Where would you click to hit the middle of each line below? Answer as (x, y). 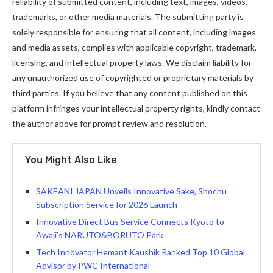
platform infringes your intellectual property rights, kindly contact (136, 108)
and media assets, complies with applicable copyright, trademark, (134, 47)
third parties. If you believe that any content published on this (130, 93)
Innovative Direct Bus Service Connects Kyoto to (130, 222)
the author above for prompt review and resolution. (109, 123)
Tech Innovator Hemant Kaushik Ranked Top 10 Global (140, 252)
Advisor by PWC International (93, 265)
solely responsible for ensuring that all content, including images (134, 32)
